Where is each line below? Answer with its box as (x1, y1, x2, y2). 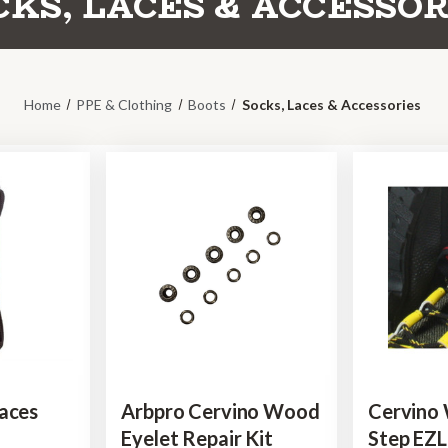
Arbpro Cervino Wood (121, 398, 320, 423)
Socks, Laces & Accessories (241, 95, 421, 113)
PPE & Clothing (76, 95, 173, 113)
